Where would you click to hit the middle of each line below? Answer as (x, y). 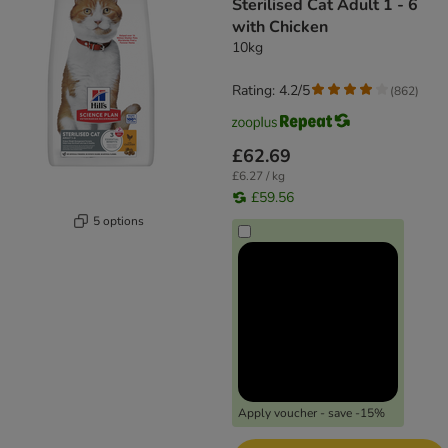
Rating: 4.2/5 (271, 91)
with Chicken (280, 27)
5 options (118, 220)
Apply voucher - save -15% (311, 413)
